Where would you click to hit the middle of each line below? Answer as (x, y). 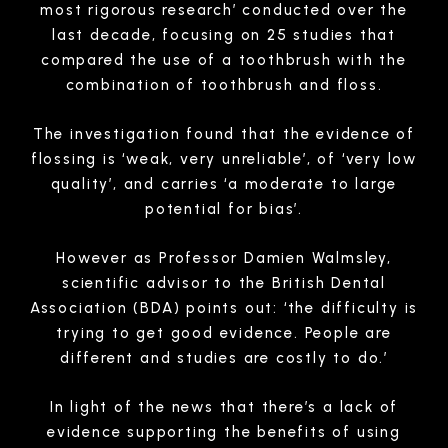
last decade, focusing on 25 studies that (224, 34)
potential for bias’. (223, 208)
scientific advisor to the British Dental (224, 282)
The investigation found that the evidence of (224, 133)
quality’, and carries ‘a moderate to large (224, 183)
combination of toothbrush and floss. (224, 84)
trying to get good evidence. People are (224, 332)
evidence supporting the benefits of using (224, 431)
